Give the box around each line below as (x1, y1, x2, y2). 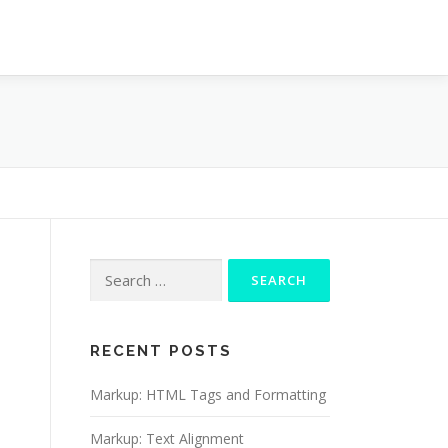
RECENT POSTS (90, 342, 232, 360)
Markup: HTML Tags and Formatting (90, 385, 326, 404)
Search (89, 260, 133, 279)
